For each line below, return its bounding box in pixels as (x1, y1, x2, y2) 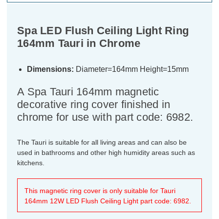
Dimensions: (27, 65, 74, 74)
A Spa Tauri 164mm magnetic (17, 86, 159, 98)
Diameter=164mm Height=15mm (74, 65, 189, 74)
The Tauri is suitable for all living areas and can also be (17, 138, 187, 147)
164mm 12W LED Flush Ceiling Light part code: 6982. (24, 197, 191, 205)
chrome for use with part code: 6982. (17, 111, 193, 124)
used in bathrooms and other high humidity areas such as (17, 149, 195, 157)
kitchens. (17, 159, 44, 167)
